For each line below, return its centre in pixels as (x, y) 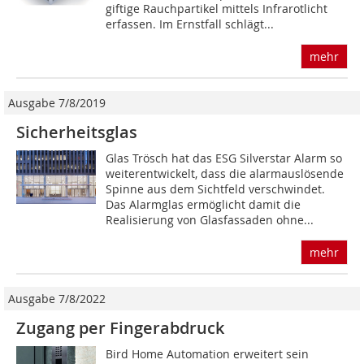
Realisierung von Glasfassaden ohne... (210, 220)
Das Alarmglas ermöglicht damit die (204, 205)
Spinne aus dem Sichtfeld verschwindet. (216, 189)
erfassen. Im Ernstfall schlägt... (190, 24)
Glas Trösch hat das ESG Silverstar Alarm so (224, 158)
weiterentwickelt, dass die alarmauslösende (225, 174)
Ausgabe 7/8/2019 (57, 103)
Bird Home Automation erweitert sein (208, 354)
